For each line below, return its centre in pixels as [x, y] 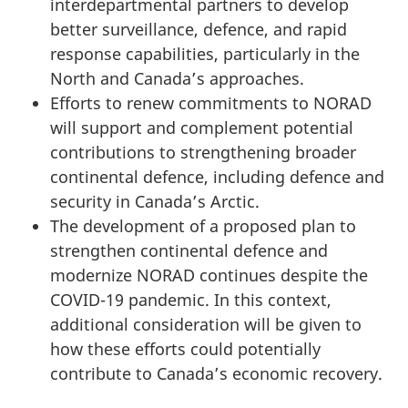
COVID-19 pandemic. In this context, [191, 299]
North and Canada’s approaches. [177, 78]
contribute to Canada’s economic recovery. [216, 373]
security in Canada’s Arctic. [155, 201]
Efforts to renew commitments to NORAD [211, 102]
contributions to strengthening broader [203, 152]
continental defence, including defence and [217, 176]
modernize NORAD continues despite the [209, 275]
